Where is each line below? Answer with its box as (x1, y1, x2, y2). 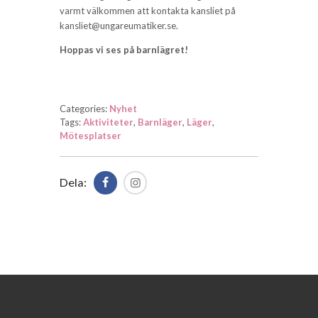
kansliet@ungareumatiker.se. (60, 20, 178, 32)
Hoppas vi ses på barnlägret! (60, 44, 188, 56)
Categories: (60, 102, 109, 114)
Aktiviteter (83, 116, 133, 128)
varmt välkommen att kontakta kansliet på (60, 5, 236, 17)
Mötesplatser (60, 129, 121, 141)
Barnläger (138, 116, 182, 128)
